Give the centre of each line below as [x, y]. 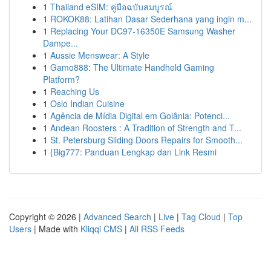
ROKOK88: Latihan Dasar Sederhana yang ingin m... [151, 19]
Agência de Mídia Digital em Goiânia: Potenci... [140, 116]
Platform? [61, 79]
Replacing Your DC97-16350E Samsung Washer [143, 31]
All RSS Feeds [157, 229]
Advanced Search [117, 217]
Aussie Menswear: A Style [100, 55]
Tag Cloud [201, 217]
